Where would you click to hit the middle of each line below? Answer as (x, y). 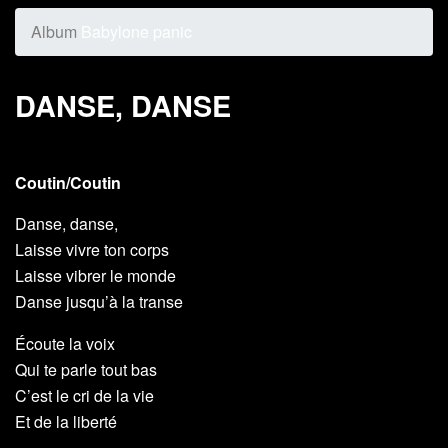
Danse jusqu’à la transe (99, 302)
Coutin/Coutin (68, 183)
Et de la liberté (66, 422)
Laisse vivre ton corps (92, 250)
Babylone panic (134, 32)
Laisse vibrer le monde (95, 276)
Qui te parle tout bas (86, 370)
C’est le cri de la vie (84, 396)
